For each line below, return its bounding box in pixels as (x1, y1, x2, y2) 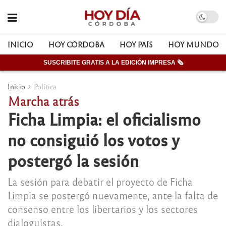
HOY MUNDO (168, 40, 219, 49)
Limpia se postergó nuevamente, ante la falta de (8, 188, 218, 201)
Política (34, 82, 56, 91)
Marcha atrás (8, 93, 79, 108)
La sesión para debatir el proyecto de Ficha (8, 175, 193, 188)
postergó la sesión (8, 149, 139, 171)
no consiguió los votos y (8, 129, 179, 150)
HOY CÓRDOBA (48, 40, 104, 49)
